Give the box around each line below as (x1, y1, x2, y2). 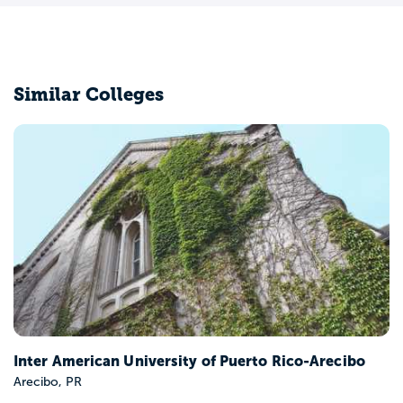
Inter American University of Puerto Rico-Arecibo (13, 352, 365, 369)
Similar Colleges (13, 84, 164, 106)
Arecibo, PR (13, 374, 82, 389)
